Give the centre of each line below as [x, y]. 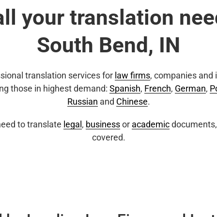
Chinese [132, 101]
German [190, 88]
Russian [82, 101]
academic [151, 124]
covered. [108, 137]
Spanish [125, 88]
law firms [132, 75]
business [103, 124]
